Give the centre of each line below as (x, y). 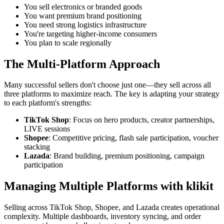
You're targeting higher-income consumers (90, 33)
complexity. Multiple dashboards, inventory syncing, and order (102, 216)
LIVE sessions (47, 129)
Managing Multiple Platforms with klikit (109, 186)
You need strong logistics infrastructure (85, 24)
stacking (37, 147)
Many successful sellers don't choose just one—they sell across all (107, 85)
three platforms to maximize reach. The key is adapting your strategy (112, 94)
